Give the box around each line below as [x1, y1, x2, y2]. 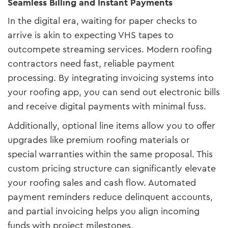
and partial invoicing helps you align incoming [8, 204, 199, 218]
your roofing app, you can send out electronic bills [8, 85, 220, 99]
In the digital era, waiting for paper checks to [8, 14, 197, 27]
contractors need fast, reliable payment [8, 56, 175, 70]
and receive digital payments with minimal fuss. [8, 99, 206, 113]
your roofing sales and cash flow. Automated [8, 176, 196, 189]
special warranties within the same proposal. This [8, 147, 213, 161]
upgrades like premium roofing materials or [8, 133, 190, 147]
